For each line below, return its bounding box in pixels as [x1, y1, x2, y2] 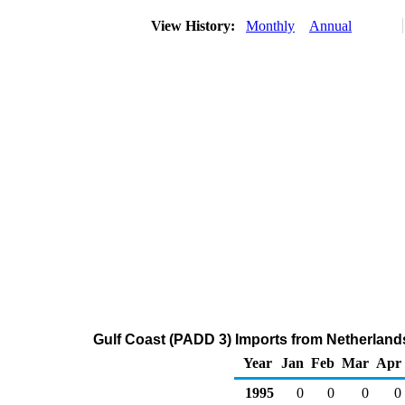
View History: [147, 18, 242, 33]
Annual [309, 18, 352, 33]
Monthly [246, 18, 295, 33]
